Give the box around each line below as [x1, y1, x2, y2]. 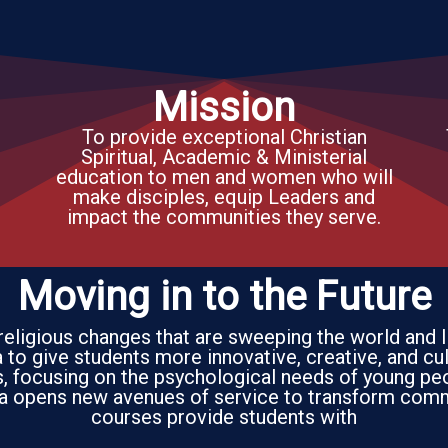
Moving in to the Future [17, 273, 431, 320]
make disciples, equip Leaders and [73, 185, 375, 209]
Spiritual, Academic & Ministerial [81, 145, 367, 169]
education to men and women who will [55, 165, 393, 189]
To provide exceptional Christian [81, 125, 367, 149]
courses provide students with [91, 405, 357, 429]
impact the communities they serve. [67, 205, 381, 229]
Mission [152, 84, 295, 131]
